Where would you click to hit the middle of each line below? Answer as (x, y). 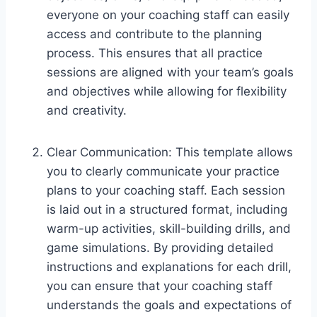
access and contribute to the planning (154, 34)
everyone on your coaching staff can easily (168, 15)
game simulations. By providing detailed (160, 247)
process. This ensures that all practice (155, 53)
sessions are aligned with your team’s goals (170, 72)
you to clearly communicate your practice (163, 171)
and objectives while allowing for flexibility (167, 91)
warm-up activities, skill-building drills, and (169, 228)
